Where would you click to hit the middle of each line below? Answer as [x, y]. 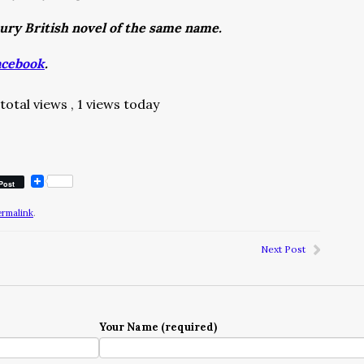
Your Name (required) [158, 327]
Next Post [283, 249]
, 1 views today [115, 104]
